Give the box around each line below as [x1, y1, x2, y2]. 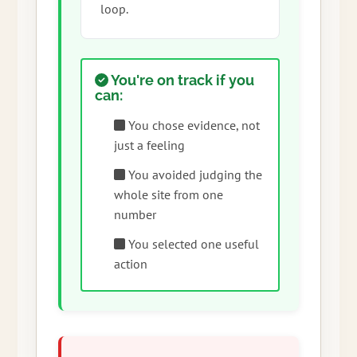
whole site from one [113, 186, 223, 203]
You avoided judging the [124, 167, 262, 183]
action [113, 256, 147, 273]
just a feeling [113, 137, 185, 154]
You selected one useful [124, 236, 259, 253]
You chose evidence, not [124, 117, 260, 134]
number [113, 206, 156, 223]
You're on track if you [108, 72, 255, 89]
